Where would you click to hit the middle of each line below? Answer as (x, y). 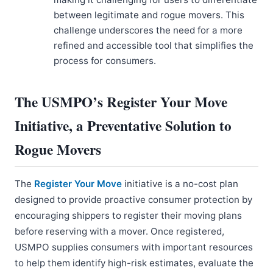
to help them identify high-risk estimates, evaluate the (134, 263)
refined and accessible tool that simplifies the (154, 46)
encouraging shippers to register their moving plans (128, 216)
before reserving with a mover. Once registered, (119, 232)
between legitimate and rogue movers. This (149, 15)
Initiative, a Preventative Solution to (123, 126)
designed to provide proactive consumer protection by (133, 200)
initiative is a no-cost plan (180, 184)
